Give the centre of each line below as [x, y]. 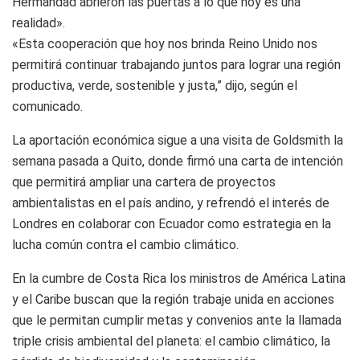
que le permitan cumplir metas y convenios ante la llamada [177, 320]
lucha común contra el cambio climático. [125, 244]
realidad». [39, 22]
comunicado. [47, 106]
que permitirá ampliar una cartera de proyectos [144, 182]
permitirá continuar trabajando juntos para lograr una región [176, 64]
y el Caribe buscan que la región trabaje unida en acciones [173, 299]
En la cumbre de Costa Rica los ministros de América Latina [179, 278]
